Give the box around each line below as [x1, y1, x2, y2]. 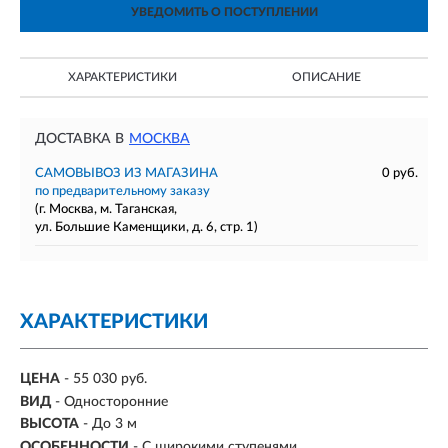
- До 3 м [83, 417, 137, 432]
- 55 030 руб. [64, 372, 147, 387]
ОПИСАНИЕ [291, 71, 361, 83]
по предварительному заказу [35, 185, 210, 198]
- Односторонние [55, 394, 168, 409]
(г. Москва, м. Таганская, [35, 203, 177, 216]
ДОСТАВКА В [35, 132, 124, 146]
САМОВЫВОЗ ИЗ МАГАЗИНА [35, 167, 218, 180]
